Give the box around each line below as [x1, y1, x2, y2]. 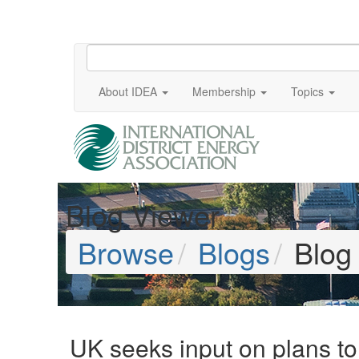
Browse [78, 232, 174, 272]
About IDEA [99, 83, 157, 99]
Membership [192, 83, 256, 99]
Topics [291, 83, 324, 99]
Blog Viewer [66, 194, 220, 235]
